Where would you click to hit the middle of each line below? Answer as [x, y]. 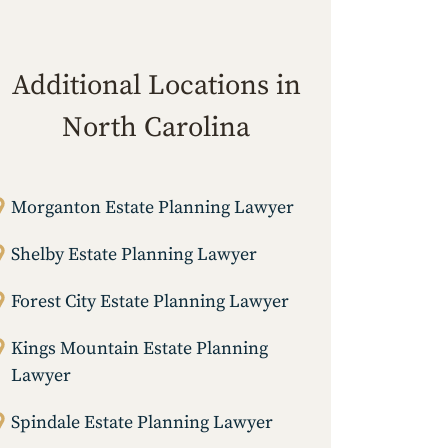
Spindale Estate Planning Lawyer [142, 423]
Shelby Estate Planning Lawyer [134, 255]
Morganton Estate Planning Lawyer [152, 208]
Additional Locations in [156, 86]
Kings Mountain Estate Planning [139, 349]
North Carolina [156, 128]
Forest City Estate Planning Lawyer [150, 302]
